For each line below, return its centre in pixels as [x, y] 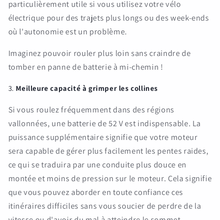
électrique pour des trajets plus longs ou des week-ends [109, 17]
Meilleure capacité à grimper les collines [87, 88]
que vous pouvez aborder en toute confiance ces [96, 192]
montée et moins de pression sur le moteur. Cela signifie [110, 179]
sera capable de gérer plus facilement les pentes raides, [108, 151]
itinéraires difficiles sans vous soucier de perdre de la [105, 206]
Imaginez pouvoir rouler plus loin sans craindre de [99, 53]
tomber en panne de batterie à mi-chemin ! [86, 67]
